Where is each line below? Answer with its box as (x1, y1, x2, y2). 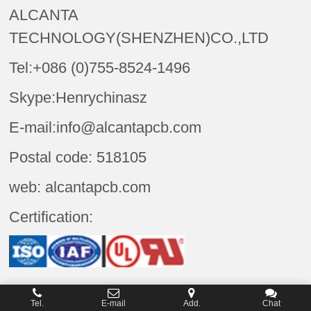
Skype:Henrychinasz (9, 89, 148, 107)
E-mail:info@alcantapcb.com (9, 119, 202, 137)
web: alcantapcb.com (9, 178, 151, 196)
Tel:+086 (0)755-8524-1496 (9, 59, 191, 77)
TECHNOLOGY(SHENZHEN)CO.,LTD (9, 29, 269, 47)
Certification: (9, 208, 94, 226)
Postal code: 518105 (9, 149, 147, 167)
